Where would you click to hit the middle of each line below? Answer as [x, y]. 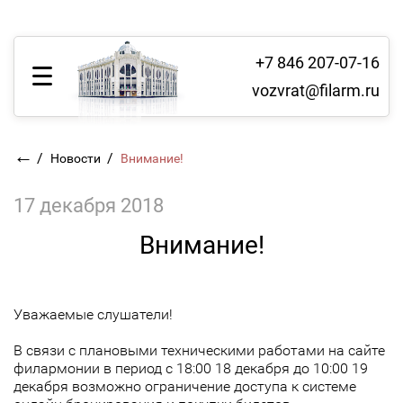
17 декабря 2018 [89, 206]
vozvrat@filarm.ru [316, 90]
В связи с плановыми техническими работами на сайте [199, 350]
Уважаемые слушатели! [95, 314]
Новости [77, 158]
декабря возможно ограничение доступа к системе [185, 386]
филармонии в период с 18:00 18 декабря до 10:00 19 [191, 368]
